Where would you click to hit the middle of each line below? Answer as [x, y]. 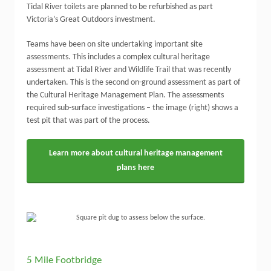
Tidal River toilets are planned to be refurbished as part [120, 7]
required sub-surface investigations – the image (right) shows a [132, 108]
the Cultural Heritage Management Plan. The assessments [125, 95]
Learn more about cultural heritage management [135, 153]
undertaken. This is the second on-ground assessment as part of [133, 83]
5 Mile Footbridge [64, 260]
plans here [135, 168]
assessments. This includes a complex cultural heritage [118, 57]
